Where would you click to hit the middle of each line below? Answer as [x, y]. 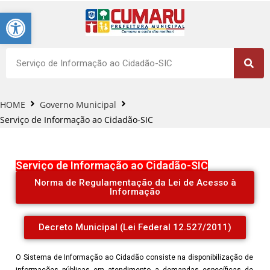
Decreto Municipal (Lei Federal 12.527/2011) [135, 227]
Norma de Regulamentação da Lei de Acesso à [135, 183]
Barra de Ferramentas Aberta [137, 18]
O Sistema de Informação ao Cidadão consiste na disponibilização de [134, 257]
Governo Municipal [78, 105]
